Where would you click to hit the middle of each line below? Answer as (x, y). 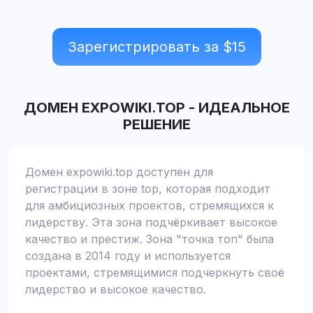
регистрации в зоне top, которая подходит (148, 189)
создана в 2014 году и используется (128, 256)
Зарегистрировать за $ (150, 47)
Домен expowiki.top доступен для (119, 172)
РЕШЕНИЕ (156, 124)
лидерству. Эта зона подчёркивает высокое (151, 222)
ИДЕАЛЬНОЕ (244, 108)
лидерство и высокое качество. (116, 289)
